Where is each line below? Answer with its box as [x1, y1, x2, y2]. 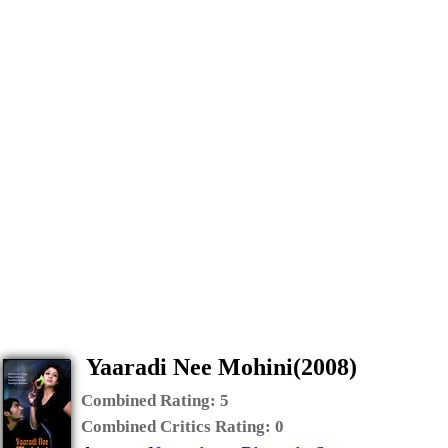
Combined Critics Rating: [81, 417, 275, 436]
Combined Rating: [81, 391, 220, 410]
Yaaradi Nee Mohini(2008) [86, 354, 357, 380]
